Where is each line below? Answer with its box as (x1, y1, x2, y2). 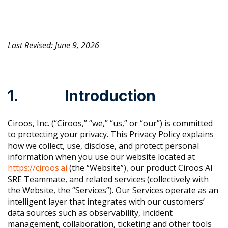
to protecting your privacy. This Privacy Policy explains (8, 129, 214, 140)
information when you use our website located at (8, 151, 195, 163)
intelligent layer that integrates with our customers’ (8, 196, 205, 208)
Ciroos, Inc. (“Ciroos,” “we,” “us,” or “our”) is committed (8, 118, 213, 129)
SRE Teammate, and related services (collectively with (8, 174, 209, 185)
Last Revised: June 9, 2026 (8, 40, 99, 51)
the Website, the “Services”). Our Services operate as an (8, 185, 218, 196)
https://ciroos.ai (8, 162, 67, 174)
